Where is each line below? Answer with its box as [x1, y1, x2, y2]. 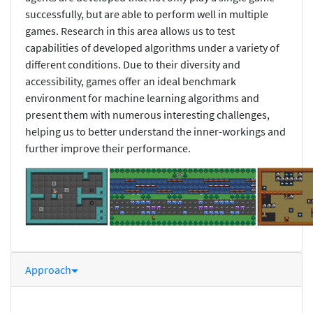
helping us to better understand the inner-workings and [25, 124, 286, 138]
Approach [25, 262, 71, 277]
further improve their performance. [25, 140, 191, 155]
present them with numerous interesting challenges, [25, 107, 270, 122]
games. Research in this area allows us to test [25, 23, 235, 38]
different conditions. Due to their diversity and [25, 57, 240, 71]
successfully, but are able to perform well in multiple [25, 6, 268, 21]
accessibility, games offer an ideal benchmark [25, 73, 236, 88]
